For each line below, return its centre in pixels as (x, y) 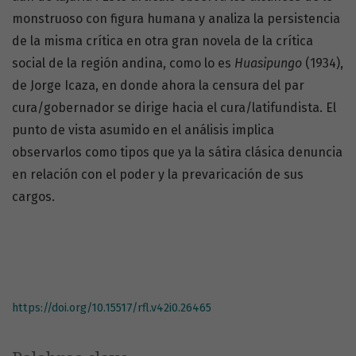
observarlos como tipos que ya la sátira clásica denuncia (177, 153)
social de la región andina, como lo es (123, 64)
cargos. (33, 197)
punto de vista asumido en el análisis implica (143, 130)
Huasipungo (268, 64)
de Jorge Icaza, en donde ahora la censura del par (158, 86)
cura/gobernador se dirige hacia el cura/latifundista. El (174, 108)
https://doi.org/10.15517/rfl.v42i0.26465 (112, 308)
